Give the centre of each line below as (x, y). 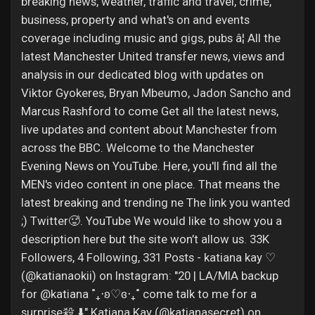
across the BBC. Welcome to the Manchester (138, 148)
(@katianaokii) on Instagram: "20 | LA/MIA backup (150, 276)
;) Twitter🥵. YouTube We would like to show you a (152, 221)
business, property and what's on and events (135, 20)
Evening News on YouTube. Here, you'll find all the (149, 166)
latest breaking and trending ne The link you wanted (156, 202)
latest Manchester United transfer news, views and (153, 56)
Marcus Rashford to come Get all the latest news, (150, 111)
